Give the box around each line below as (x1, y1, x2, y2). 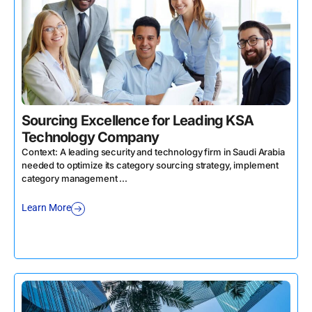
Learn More (22, 202, 71, 214)
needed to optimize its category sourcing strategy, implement (22, 159, 279, 171)
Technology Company (22, 128, 159, 146)
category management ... (22, 172, 128, 184)
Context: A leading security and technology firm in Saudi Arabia (22, 146, 285, 157)
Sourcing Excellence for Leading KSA (22, 111, 254, 129)
